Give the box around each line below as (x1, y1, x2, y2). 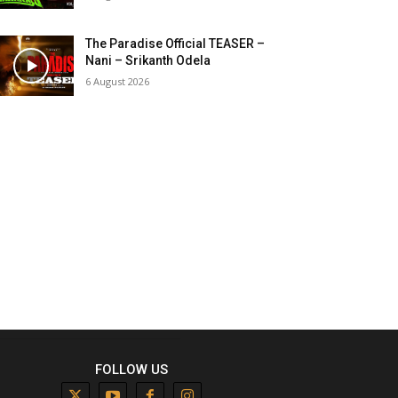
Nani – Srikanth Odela (85, 53, 211, 68)
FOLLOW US (95, 361, 168, 378)
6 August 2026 (85, 75, 150, 89)
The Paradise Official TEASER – (85, 36, 266, 52)
